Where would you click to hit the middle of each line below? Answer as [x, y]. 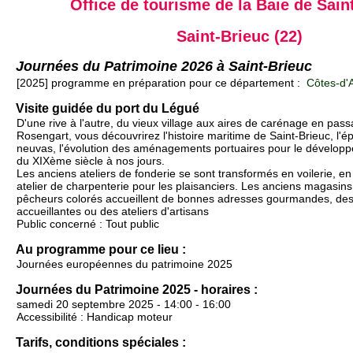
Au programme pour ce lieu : [101, 250]
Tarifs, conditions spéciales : [101, 343]
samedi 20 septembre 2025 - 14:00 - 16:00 [124, 305]
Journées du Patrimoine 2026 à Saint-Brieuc [164, 66]
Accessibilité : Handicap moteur [95, 317]
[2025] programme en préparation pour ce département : [160, 83]
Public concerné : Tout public [88, 224]
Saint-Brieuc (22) [240, 36]
